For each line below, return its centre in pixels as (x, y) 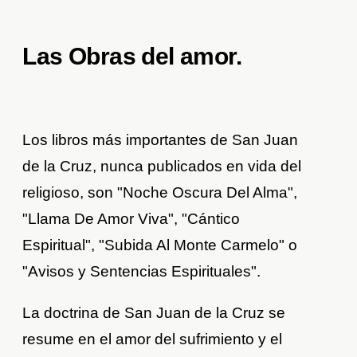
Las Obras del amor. (132, 57)
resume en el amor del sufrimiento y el (153, 339)
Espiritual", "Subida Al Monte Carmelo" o (160, 245)
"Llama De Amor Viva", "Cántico (131, 219)
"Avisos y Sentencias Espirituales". (142, 272)
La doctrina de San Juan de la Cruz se (154, 313)
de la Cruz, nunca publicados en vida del (162, 167)
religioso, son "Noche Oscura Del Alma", (160, 193)
